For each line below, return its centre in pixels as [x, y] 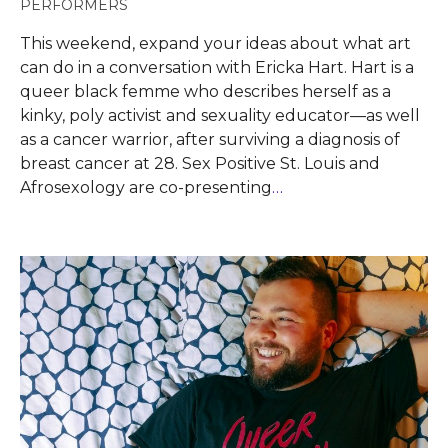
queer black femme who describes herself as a [205, 91]
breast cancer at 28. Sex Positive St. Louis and [200, 163]
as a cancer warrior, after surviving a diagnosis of [210, 139]
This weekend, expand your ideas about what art [215, 43]
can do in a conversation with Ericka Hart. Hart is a [217, 67]
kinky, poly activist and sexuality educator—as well [220, 115]
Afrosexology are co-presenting [146, 187]
